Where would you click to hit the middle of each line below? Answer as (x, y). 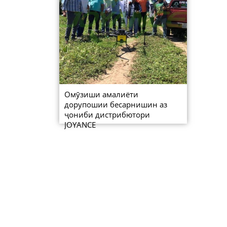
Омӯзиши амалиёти (101, 94)
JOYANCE (80, 125)
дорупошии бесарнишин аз (116, 105)
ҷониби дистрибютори (107, 115)
